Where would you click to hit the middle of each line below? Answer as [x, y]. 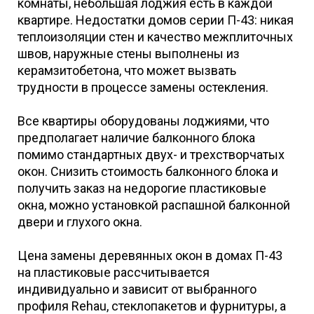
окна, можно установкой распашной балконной [154, 205]
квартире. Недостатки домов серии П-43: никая [156, 20]
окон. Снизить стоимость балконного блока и [148, 172]
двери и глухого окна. [80, 222]
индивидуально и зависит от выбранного [137, 289]
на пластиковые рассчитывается [114, 273]
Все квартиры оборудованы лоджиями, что [143, 121]
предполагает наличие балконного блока [136, 138]
